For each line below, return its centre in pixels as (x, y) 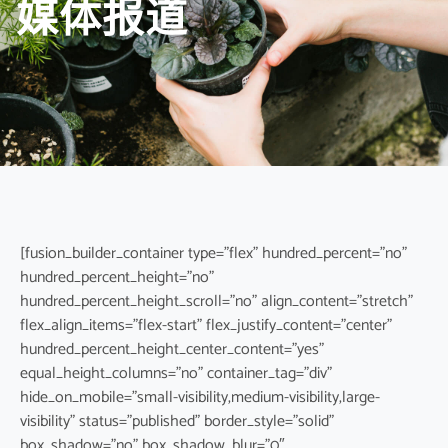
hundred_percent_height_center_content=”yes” (172, 349)
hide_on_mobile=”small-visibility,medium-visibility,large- (200, 397)
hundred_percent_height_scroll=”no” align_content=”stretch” (216, 301)
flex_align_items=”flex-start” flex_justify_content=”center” (206, 325)
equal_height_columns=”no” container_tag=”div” (176, 373)
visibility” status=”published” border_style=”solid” (177, 421)
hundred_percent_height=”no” (117, 277)
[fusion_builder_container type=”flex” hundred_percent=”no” (213, 253)
